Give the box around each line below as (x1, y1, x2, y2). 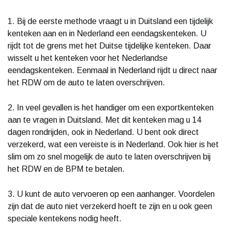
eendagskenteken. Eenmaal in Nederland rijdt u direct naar (8, 65, 217, 75)
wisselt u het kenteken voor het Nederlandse (8, 53, 168, 62)
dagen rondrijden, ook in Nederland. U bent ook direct (8, 127, 199, 136)
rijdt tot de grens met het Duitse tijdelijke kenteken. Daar (8, 41, 211, 50)
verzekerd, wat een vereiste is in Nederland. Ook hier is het (8, 140, 219, 149)
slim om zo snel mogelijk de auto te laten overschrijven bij (8, 152, 211, 161)
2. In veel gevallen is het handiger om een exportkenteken (8, 103, 214, 112)
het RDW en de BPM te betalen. (8, 164, 125, 173)
